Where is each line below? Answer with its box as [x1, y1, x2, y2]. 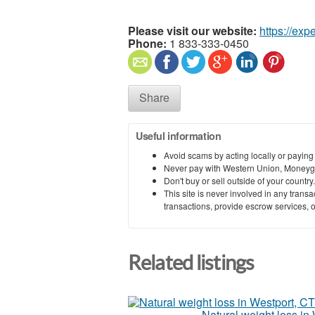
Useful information [136, 128, 221, 143]
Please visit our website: [128, 22, 257, 39]
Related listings [128, 251, 255, 274]
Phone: [128, 34, 167, 51]
